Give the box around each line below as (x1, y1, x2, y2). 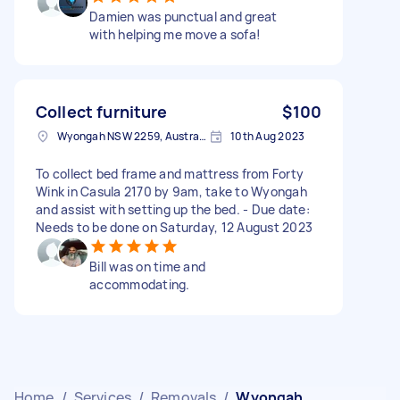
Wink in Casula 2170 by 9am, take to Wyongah (36, 182, 307, 200)
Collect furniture (36, 100, 168, 122)
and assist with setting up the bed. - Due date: (36, 200, 310, 218)
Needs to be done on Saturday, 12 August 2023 (36, 218, 312, 236)
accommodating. (89, 275, 190, 293)
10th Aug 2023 (230, 128, 305, 144)
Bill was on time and (89, 257, 205, 275)
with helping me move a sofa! (89, 25, 261, 43)
